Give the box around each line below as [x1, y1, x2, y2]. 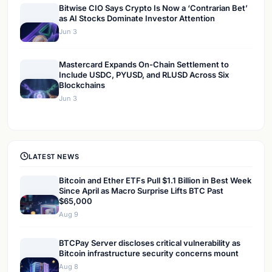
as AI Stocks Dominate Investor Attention [59, 13, 215, 24]
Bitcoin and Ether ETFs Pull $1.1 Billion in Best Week [59, 175, 251, 186]
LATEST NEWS [29, 152, 80, 160]
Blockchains [59, 80, 105, 90]
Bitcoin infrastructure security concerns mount [59, 248, 239, 259]
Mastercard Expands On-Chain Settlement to [59, 59, 229, 70]
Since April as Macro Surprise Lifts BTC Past [59, 186, 223, 196]
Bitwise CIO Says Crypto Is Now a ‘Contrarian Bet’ [59, 3, 248, 13]
